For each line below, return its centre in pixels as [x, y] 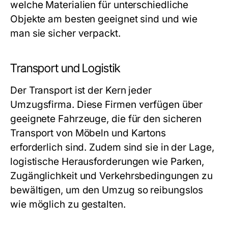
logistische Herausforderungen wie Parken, [107, 162]
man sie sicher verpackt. [65, 33]
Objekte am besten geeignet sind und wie [104, 19]
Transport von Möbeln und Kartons [88, 133]
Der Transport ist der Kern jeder [81, 90]
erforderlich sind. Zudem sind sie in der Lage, [112, 147]
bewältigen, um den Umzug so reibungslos [107, 190]
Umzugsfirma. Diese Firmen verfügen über [107, 105]
